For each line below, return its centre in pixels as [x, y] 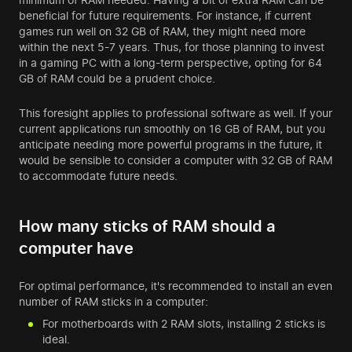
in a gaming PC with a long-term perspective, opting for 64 [170, 63]
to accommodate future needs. [98, 176]
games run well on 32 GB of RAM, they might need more [162, 31]
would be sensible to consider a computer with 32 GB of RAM [176, 160]
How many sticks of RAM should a [147, 227]
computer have [76, 249]
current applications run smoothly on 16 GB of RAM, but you [172, 129]
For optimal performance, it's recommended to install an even [176, 286]
